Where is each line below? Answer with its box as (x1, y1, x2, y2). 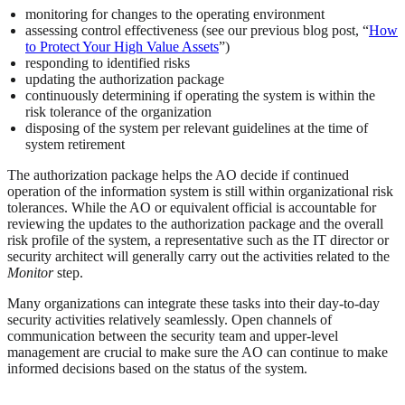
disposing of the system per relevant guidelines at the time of (25, 120, 368, 137)
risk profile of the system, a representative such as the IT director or (7, 232, 389, 249)
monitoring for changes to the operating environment (25, 6, 325, 23)
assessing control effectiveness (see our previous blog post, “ (25, 23, 369, 39)
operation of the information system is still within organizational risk (7, 184, 393, 200)
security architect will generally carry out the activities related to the (7, 249, 390, 265)
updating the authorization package (25, 71, 224, 88)
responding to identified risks (25, 55, 190, 71)
